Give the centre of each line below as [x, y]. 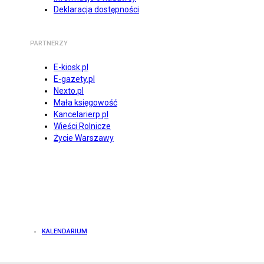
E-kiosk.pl [71, 67]
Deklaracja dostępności [96, 10]
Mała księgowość [85, 103]
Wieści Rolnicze [82, 126]
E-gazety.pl [74, 79]
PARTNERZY [49, 44]
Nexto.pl [69, 91]
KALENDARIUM [65, 232]
